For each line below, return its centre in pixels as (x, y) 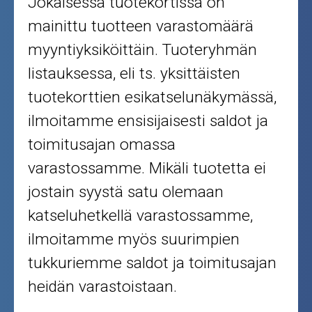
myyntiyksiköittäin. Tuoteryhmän (143, 50)
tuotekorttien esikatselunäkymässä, (153, 97)
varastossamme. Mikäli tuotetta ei (147, 169)
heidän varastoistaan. (103, 287)
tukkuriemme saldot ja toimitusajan (153, 263)
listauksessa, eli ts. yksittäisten (134, 74)
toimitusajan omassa (102, 145)
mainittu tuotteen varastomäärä (141, 26)
